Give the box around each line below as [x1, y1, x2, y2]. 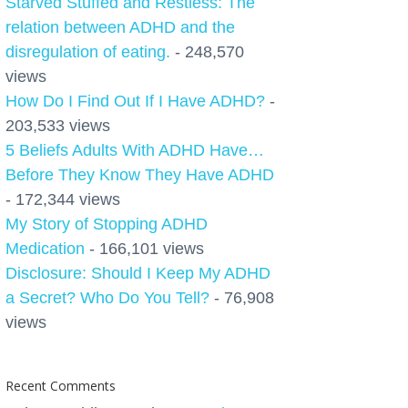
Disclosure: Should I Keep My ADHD [5, 264, 270, 282]
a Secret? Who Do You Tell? [5, 289, 209, 307]
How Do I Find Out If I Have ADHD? [5, 92, 265, 110]
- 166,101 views [85, 240, 204, 258]
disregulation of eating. [5, 43, 170, 61]
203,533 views [5, 117, 110, 135]
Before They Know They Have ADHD [5, 166, 274, 184]
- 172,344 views [5, 190, 120, 209]
